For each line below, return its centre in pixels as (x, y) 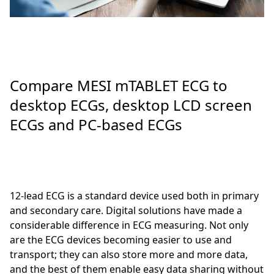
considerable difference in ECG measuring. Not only (129, 225)
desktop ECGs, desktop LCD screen (131, 105)
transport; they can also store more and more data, (129, 255)
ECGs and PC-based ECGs (96, 125)
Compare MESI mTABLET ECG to (119, 86)
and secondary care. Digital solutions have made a (126, 211)
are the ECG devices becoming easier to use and (121, 240)
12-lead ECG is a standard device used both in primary (134, 196)
